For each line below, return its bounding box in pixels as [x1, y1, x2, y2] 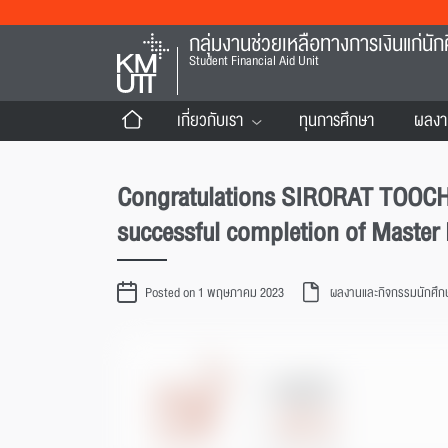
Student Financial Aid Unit [188, 50, 319, 72]
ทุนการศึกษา [299, 106, 374, 135]
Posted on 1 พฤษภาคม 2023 [145, 281, 284, 304]
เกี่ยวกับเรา [177, 106, 243, 135]
